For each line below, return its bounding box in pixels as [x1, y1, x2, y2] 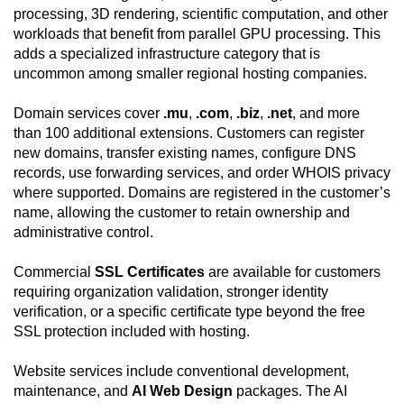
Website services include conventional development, [14, 363, 349, 380]
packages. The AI [233, 383, 347, 399]
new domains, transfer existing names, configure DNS [14, 145, 356, 161]
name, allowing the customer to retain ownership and [14, 205, 350, 221]
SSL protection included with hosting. [14, 324, 250, 340]
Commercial [14, 264, 95, 280]
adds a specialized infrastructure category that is [14, 46, 320, 62]
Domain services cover [14, 106, 163, 122]
